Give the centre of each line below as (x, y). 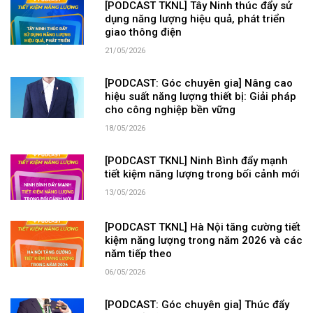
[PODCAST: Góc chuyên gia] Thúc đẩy (197, 305)
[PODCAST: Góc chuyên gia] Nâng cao (198, 83)
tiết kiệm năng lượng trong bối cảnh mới (202, 174)
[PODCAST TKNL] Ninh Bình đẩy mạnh (196, 161)
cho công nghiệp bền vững (170, 110)
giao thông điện (143, 32)
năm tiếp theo (138, 254)
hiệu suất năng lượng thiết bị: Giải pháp (200, 97)
